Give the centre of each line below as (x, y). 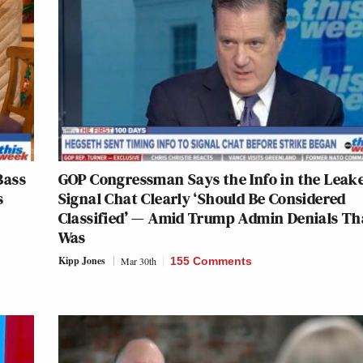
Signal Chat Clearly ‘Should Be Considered (202, 198)
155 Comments (211, 261)
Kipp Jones (81, 260)
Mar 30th (138, 261)
